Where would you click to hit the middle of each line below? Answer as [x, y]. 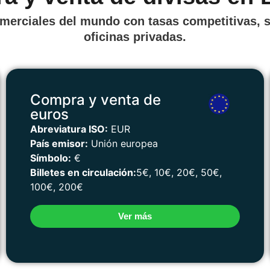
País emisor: [59, 143]
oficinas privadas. [135, 36]
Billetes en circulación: [83, 172]
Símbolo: [51, 158]
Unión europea [123, 143]
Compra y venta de [96, 99]
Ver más [135, 216]
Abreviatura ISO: [69, 129]
